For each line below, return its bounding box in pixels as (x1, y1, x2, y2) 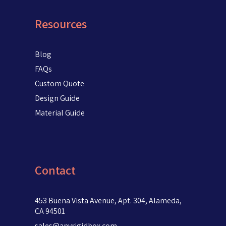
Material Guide (34, 107, 85, 118)
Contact (34, 161, 76, 178)
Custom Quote (34, 78, 84, 89)
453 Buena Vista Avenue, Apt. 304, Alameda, (34, 195, 182, 206)
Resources (34, 15, 87, 32)
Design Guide (34, 92, 80, 103)
